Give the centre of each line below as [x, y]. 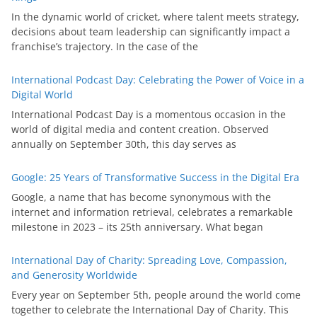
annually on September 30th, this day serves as [124, 144]
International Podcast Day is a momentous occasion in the [149, 115]
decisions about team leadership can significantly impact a [151, 32]
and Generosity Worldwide [74, 275]
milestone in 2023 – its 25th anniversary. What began [137, 227]
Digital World [42, 95]
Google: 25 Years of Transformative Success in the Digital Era [155, 178]
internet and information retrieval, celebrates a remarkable [152, 212]
